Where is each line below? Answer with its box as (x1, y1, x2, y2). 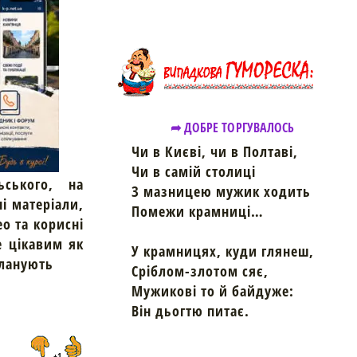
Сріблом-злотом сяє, (131, 261, 269, 280)
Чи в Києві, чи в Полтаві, (131, 141, 298, 161)
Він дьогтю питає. (131, 300, 249, 320)
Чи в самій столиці (131, 161, 256, 181)
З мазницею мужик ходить (131, 181, 311, 201)
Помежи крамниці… (131, 201, 264, 221)
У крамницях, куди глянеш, (131, 241, 314, 261)
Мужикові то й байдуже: (131, 280, 294, 300)
